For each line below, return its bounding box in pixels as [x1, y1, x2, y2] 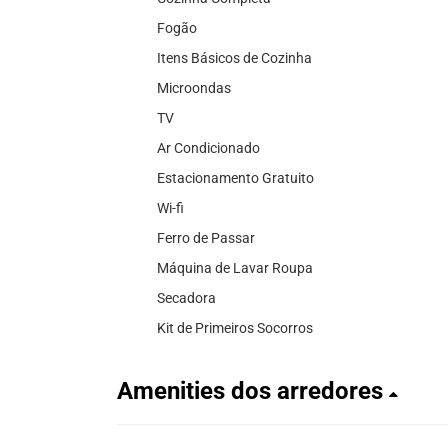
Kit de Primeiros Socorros [157, 319, 313, 336]
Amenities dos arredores [117, 376, 389, 405]
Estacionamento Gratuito [157, 169, 314, 186]
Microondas [157, 79, 231, 96]
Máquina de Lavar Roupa [157, 259, 313, 276]
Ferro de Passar [157, 229, 255, 246]
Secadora [157, 289, 216, 306]
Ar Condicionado [157, 139, 260, 156]
